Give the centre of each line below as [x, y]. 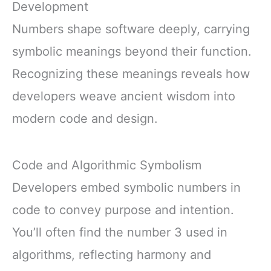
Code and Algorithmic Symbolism [107, 165]
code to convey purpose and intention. [123, 210]
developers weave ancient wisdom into [124, 96]
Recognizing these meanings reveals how [131, 74]
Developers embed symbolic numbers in [126, 188]
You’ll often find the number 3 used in [120, 233]
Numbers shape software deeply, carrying [131, 29]
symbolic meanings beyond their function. [132, 52]
